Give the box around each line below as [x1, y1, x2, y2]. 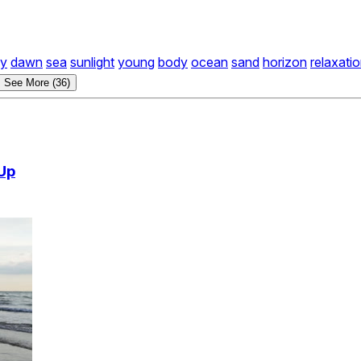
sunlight [70, 54, 114, 71]
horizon [263, 54, 307, 71]
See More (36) [4, 77, 70, 89]
